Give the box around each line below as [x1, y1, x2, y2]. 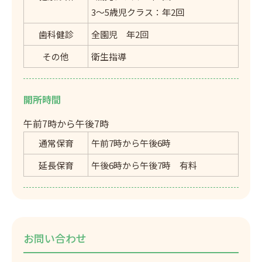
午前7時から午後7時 [23, 116, 109, 130]
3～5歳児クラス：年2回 [91, 5, 184, 18]
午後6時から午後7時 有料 [91, 158, 197, 171]
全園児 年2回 [91, 27, 149, 40]
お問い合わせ [23, 230, 87, 246]
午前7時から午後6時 [91, 136, 171, 149]
